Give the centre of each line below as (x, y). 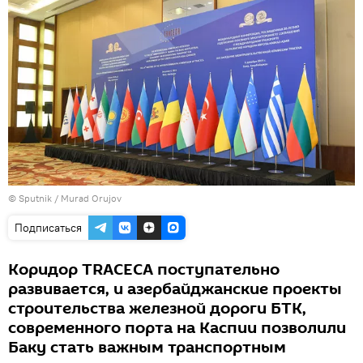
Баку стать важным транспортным (147, 347)
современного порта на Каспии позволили (177, 328)
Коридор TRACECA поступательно (144, 269)
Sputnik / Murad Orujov (70, 198)
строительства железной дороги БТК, (157, 308)
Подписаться (48, 227)
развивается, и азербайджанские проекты (175, 289)
